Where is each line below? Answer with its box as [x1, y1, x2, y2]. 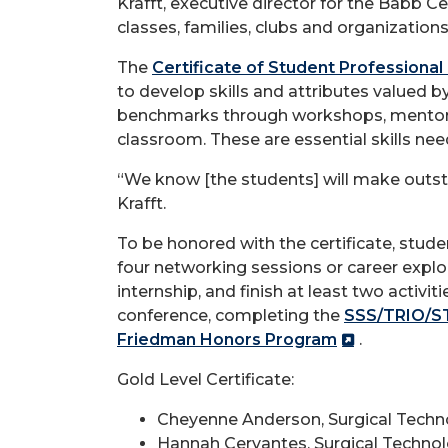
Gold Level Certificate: [117, 369, 294, 389]
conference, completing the [117, 305, 344, 325]
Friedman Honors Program [117, 329, 337, 349]
